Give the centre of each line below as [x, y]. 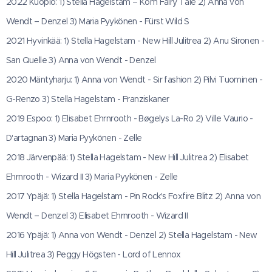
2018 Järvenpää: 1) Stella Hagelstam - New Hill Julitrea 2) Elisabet [127, 157]
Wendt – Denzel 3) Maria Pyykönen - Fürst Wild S [98, 21]
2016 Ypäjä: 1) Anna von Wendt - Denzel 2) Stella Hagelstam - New [132, 235]
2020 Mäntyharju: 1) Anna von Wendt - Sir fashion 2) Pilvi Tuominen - [134, 80]
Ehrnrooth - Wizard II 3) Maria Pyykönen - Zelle [92, 177]
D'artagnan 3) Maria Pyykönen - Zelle [74, 138]
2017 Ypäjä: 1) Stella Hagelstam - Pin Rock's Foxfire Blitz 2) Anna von [133, 196]
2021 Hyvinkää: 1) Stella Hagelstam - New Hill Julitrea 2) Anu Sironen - [135, 41]
